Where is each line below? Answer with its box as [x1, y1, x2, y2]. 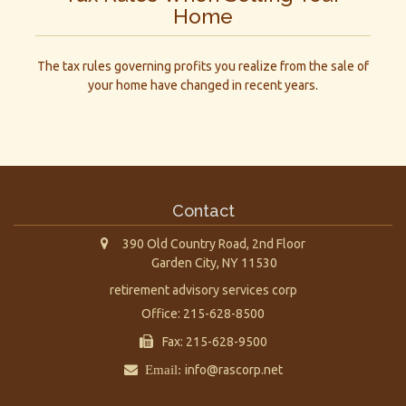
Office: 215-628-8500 [141, 305, 265, 321]
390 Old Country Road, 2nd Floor [122, 236, 305, 251]
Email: [137, 362, 185, 376]
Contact [171, 200, 235, 220]
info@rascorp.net [184, 362, 283, 377]
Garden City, [151, 255, 219, 270]
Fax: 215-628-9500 [161, 333, 267, 349]
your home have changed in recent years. [88, 77, 318, 92]
